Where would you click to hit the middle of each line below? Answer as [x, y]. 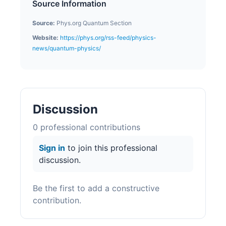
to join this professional [111, 148]
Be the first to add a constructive [96, 188]
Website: [45, 38]
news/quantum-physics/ [67, 48]
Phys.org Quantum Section [94, 23]
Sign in [52, 148]
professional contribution [87, 127]
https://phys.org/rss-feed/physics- [108, 38]
